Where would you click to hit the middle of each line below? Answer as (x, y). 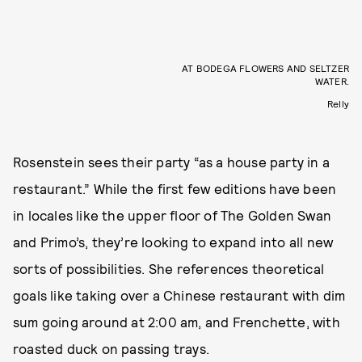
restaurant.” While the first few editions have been (175, 188)
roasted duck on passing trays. (111, 348)
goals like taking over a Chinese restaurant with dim (179, 295)
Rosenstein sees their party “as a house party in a (172, 162)
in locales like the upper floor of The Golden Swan (173, 215)
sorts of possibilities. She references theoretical (169, 268)
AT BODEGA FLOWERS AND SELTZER (265, 68)
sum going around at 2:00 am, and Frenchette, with (177, 322)
